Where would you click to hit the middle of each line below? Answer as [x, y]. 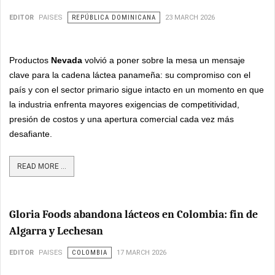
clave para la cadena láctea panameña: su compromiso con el [130, 75]
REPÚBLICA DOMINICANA [114, 17]
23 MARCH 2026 [190, 17]
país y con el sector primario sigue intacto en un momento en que [137, 89]
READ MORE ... [42, 166]
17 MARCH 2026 [141, 252]
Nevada [67, 60]
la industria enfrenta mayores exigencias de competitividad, [124, 104]
